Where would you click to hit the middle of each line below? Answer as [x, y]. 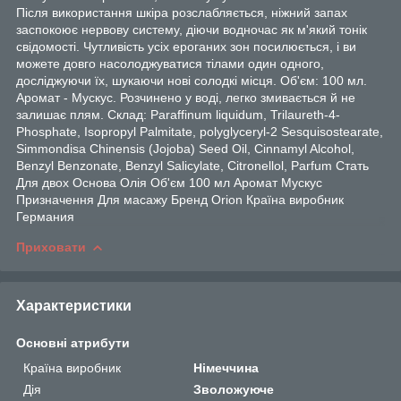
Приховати [51, 247]
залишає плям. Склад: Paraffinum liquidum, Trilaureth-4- [178, 114]
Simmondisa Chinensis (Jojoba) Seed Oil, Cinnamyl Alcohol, [185, 148]
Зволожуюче [234, 389]
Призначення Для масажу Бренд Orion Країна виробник [180, 199]
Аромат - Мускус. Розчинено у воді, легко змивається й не [186, 97]
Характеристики [74, 305]
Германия [45, 216]
